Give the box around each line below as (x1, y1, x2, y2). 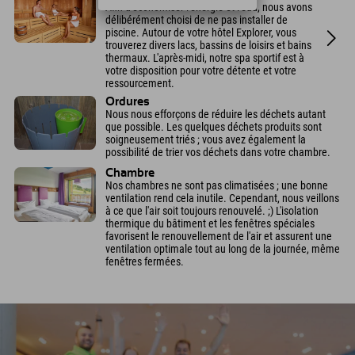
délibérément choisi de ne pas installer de (105, 13, 288, 27)
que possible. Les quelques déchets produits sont (105, 120, 322, 133)
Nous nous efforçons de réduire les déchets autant (105, 107, 326, 120)
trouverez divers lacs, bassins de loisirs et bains (105, 39, 311, 52)
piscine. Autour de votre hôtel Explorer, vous (105, 26, 296, 40)
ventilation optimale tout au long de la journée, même (105, 242, 340, 256)
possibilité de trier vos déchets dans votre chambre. (105, 145, 330, 158)
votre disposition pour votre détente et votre (105, 64, 296, 78)
